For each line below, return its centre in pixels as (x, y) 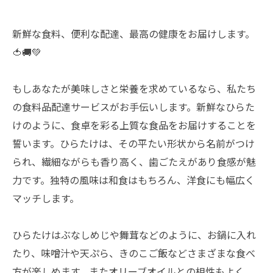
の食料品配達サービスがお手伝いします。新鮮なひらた (133, 107)
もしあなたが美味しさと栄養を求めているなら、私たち (134, 88)
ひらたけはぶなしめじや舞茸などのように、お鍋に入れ (134, 235)
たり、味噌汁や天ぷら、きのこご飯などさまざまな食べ (134, 253)
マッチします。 (46, 198)
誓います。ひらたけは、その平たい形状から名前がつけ (133, 143)
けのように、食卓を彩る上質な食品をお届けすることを (134, 125)
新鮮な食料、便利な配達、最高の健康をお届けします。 (133, 34)
